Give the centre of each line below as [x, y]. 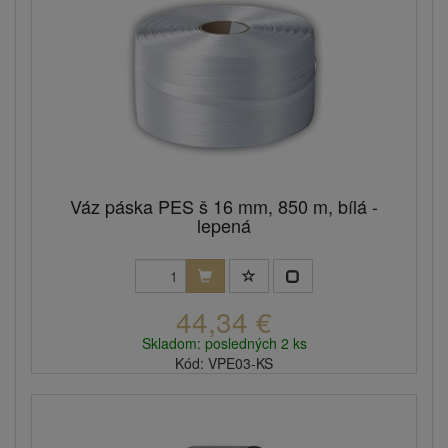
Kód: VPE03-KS [224, 363]
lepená [224, 225]
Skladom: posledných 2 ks [224, 343]
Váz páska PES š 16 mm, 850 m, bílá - [224, 206]
